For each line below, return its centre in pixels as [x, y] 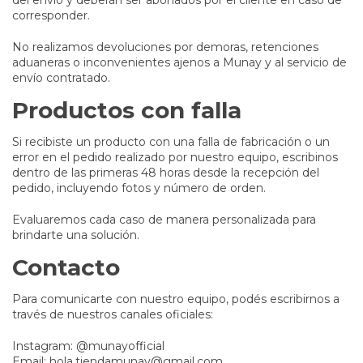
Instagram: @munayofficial [88, 346]
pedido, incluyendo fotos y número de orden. [139, 188]
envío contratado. [61, 78]
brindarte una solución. [76, 235]
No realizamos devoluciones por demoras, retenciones [165, 47]
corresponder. [51, 16]
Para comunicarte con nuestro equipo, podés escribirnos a [176, 299]
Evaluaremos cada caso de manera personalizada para [164, 220]
